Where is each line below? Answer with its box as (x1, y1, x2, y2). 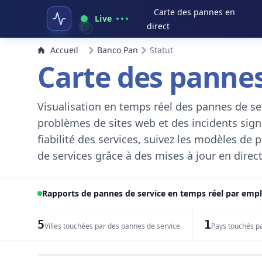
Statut (150, 44, 173, 56)
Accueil (50, 44, 78, 56)
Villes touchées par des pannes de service (44, 221, 180, 231)
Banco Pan (97, 44, 138, 56)
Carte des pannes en (154, 6, 236, 18)
